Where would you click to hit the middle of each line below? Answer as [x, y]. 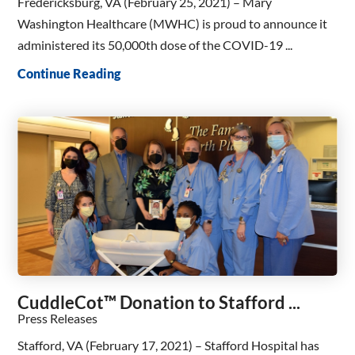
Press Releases [58, 319]
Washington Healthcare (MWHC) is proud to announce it [173, 24]
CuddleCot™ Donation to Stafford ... [159, 303]
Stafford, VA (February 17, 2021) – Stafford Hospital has [169, 345]
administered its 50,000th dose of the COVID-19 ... [155, 45]
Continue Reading [69, 73]
